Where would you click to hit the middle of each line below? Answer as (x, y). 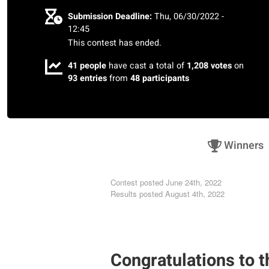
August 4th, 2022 (194, 194)
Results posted (137, 194)
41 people (87, 65)
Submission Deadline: (110, 17)
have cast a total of (147, 65)
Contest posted (137, 183)
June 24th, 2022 (194, 183)
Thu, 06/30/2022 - (189, 17)
